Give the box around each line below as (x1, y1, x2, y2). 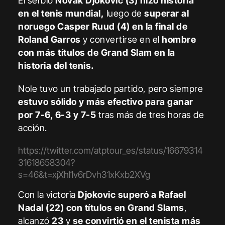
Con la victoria (18, 189, 78, 200)
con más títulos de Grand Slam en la (18, 47, 175, 58)
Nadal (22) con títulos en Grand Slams (18, 202, 184, 213)
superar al (144, 8, 189, 19)
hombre (162, 34, 196, 45)
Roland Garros (18, 34, 83, 45)
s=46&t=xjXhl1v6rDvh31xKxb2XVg (18, 169, 151, 180)
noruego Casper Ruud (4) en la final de (18, 21, 188, 32)
